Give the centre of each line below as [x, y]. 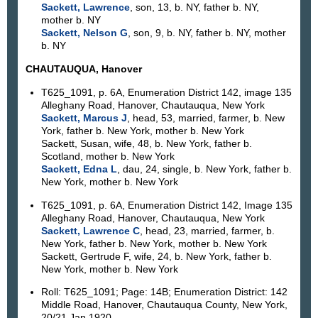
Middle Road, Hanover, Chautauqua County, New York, [164, 305]
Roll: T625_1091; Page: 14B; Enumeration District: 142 [164, 292]
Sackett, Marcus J [84, 118]
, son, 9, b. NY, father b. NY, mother [207, 32]
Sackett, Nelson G [84, 32]
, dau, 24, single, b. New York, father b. [204, 169]
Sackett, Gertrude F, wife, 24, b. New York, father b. [156, 256]
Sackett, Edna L [79, 169]
